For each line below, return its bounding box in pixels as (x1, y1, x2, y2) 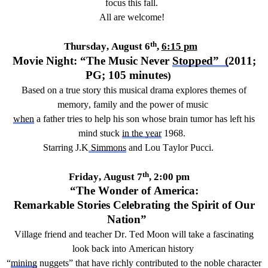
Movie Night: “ (12, 54, 86, 67)
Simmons (88, 142, 126, 153)
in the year (121, 127, 162, 138)
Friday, (69, 170, 103, 182)
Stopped (172, 54, 213, 67)
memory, (57, 99, 93, 109)
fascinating (213, 229, 254, 239)
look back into (72, 243, 129, 254)
